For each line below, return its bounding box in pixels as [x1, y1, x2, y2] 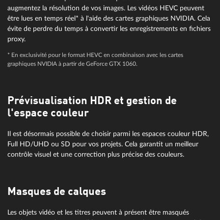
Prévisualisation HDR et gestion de [7, 95, 177, 107]
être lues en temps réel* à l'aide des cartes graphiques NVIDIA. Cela [7, 15, 210, 23]
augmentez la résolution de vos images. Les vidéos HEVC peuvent [7, 4, 204, 12]
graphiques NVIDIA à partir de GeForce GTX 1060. [7, 61, 137, 67]
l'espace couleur [7, 108, 89, 119]
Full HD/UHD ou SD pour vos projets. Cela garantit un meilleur [7, 140, 198, 148]
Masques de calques [7, 186, 106, 197]
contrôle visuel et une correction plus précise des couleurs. [7, 150, 184, 158]
